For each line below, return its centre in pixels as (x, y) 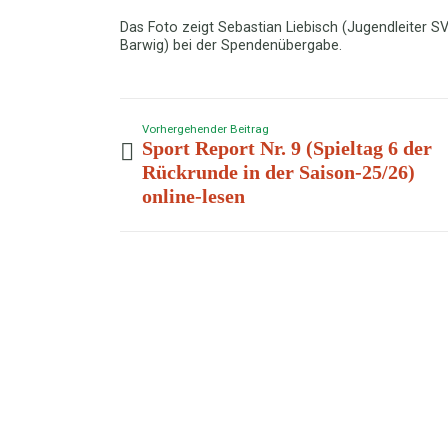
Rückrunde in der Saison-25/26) (278, 171)
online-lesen (193, 195)
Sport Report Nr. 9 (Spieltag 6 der (286, 147)
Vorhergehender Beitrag (205, 128)
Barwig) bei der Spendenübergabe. (231, 45)
